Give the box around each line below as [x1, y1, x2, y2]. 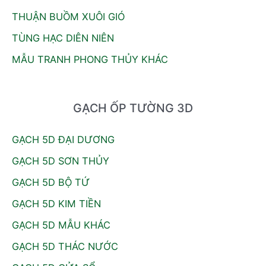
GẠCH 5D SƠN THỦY [12, 154, 109, 167]
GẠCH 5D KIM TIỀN [12, 197, 101, 210]
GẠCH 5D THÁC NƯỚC [12, 240, 118, 253]
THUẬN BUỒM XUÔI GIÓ [12, 11, 125, 23]
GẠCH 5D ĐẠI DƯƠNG [12, 133, 115, 145]
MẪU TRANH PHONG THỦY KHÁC [12, 53, 168, 66]
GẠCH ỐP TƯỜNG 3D [73, 101, 193, 116]
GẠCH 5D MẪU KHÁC [12, 219, 110, 232]
